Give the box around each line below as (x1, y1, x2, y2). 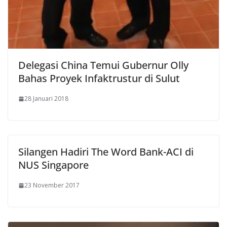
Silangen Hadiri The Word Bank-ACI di (18, 145, 194, 159)
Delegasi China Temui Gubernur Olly (18, 58, 188, 72)
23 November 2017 (24, 181, 80, 190)
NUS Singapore (18, 158, 89, 172)
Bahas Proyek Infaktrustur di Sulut (18, 71, 180, 86)
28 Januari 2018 (24, 94, 68, 103)
